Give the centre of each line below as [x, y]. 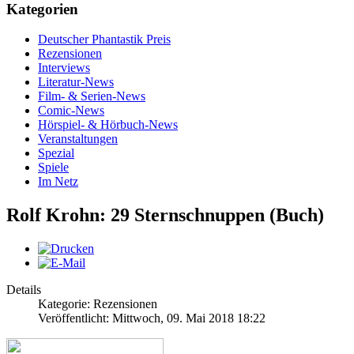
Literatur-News [76, 82]
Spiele [53, 168]
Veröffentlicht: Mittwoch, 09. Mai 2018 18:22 [152, 318]
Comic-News [71, 111]
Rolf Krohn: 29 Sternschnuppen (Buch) [165, 215]
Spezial [56, 153]
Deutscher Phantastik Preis [104, 40]
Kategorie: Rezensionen [98, 304]
